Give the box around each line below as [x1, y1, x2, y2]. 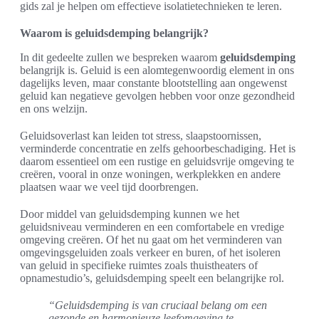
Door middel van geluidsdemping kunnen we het [20, 207, 239, 220]
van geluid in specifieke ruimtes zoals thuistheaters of [20, 258, 258, 271]
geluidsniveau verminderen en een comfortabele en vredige [20, 220, 284, 233]
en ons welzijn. [20, 102, 88, 115]
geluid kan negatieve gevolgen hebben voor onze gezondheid [20, 89, 295, 102]
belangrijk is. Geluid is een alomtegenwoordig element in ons [20, 63, 294, 76]
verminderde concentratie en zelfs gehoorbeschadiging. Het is [20, 142, 296, 155]
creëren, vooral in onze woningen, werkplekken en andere [20, 167, 281, 180]
